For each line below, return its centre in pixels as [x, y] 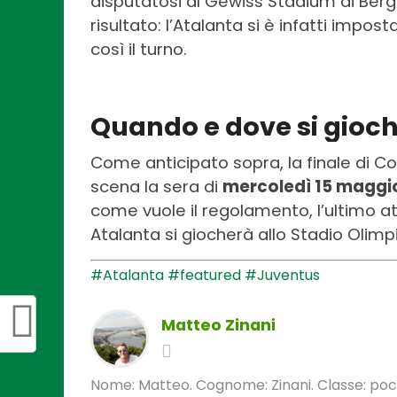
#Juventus [282, 275]
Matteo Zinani [218, 325]
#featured [204, 275]
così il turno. [139, 49]
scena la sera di [156, 186]
